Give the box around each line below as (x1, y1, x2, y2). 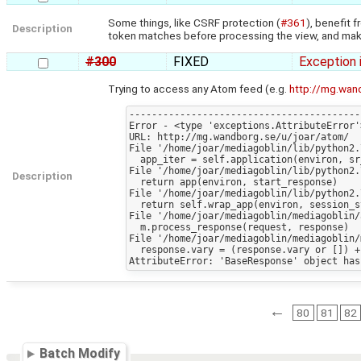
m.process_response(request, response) (128, 222, 140, 234)
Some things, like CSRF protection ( (108, 15, 281, 29)
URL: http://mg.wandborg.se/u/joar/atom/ (128, 131, 349, 143)
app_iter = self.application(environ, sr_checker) (128, 154, 140, 166)
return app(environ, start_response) (128, 176, 140, 189)
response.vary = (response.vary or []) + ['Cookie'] (128, 244, 140, 256)
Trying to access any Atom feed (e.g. (108, 81, 290, 95)
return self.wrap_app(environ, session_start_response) (128, 199, 140, 211)
